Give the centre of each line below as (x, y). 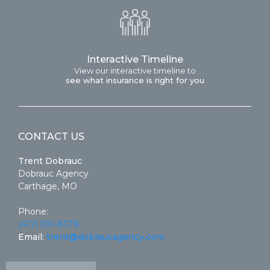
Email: (32, 237)
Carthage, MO (48, 187)
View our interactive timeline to (135, 71)
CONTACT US (51, 137)
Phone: (33, 212)
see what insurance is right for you (135, 80)
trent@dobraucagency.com (105, 237)
